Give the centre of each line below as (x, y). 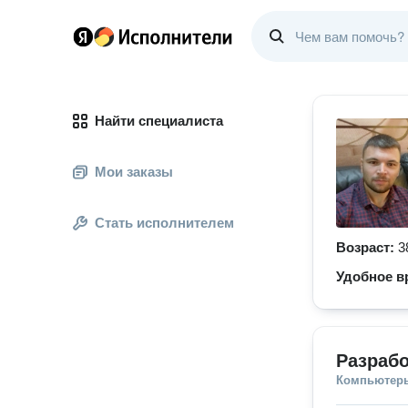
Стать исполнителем (164, 223)
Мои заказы (134, 172)
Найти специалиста (159, 121)
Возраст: (367, 247)
